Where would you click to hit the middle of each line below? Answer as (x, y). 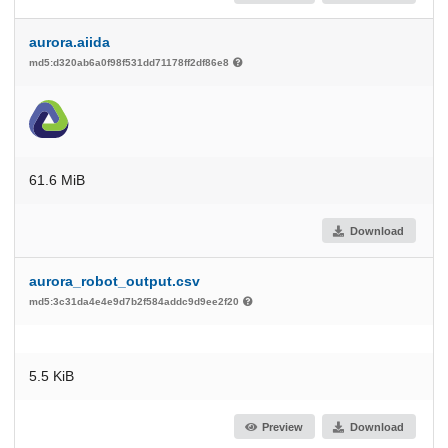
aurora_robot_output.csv (114, 281)
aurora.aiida (69, 42)
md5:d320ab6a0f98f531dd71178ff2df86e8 (130, 63)
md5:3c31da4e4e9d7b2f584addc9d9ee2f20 (135, 302)
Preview (283, 426)
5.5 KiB (51, 376)
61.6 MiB (57, 180)
